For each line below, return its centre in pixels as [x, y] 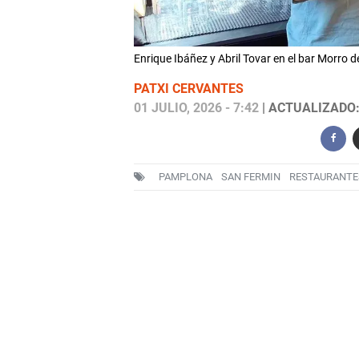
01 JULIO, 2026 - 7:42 [196, 108]
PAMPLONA [185, 177]
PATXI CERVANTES [188, 89]
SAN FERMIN [250, 177]
